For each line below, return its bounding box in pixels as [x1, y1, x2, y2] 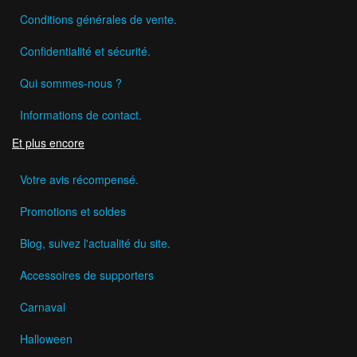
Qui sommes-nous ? [20, 74, 122, 91]
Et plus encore [12, 134, 84, 151]
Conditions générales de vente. [20, 10, 177, 27]
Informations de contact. [20, 106, 142, 123]
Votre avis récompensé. [20, 171, 139, 187]
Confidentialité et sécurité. [20, 42, 151, 59]
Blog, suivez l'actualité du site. [20, 234, 171, 251]
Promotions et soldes [20, 202, 126, 219]
